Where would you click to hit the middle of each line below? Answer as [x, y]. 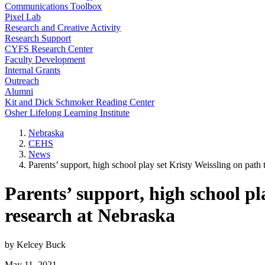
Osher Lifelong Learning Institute [67, 113]
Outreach [22, 81]
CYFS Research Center [49, 49]
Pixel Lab [23, 17]
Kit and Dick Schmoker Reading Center [80, 102]
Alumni [19, 91]
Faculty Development [45, 59]
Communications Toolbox [53, 6]
